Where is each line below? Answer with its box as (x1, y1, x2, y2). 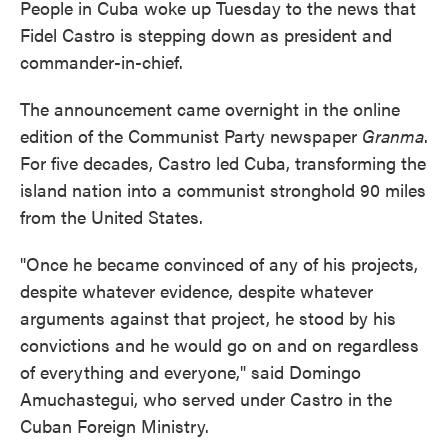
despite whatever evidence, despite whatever (20, 278, 373, 303)
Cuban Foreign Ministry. (20, 413, 209, 438)
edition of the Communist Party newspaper (20, 123, 362, 148)
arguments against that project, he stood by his (20, 305, 396, 330)
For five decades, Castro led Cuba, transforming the (20, 150, 426, 175)
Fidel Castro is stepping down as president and (20, 22, 392, 47)
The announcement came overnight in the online (20, 96, 400, 121)
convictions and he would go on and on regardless (20, 332, 419, 357)
